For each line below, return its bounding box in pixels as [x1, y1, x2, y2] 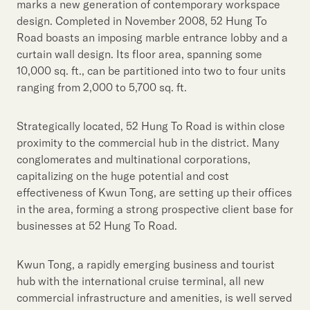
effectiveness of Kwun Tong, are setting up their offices [17, 185, 292, 199]
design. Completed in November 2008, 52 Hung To [17, 13, 267, 28]
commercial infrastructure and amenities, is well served [17, 290, 292, 304]
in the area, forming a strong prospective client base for [17, 201, 293, 216]
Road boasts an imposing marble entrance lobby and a [17, 30, 288, 44]
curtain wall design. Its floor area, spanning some [17, 46, 262, 61]
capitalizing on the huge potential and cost [17, 168, 229, 183]
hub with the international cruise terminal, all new [17, 273, 264, 288]
